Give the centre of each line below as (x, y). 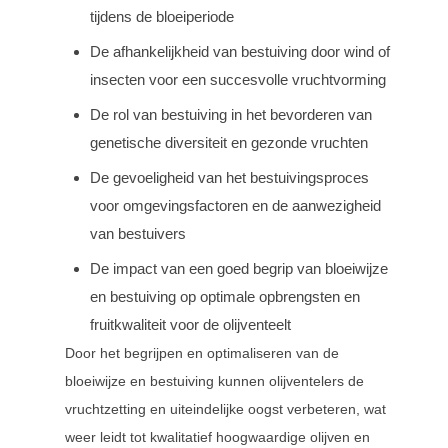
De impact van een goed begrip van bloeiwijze (239, 268)
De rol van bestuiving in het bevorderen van (231, 114)
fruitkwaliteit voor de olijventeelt (190, 324)
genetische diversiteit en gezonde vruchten (229, 142)
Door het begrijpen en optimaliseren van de (202, 353)
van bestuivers (138, 233)
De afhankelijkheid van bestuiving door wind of (240, 51)
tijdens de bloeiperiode (162, 16)
